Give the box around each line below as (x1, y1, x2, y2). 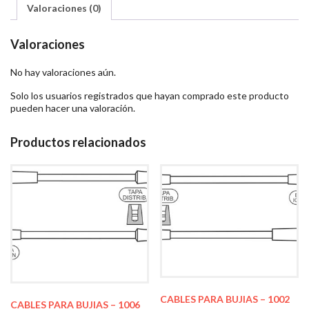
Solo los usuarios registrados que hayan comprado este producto (10, 89, 289, 101)
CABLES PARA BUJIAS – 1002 (160, 292, 290, 305)
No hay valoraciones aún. (10, 66, 116, 78)
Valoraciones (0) (27, 2, 101, 14)
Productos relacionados (10, 134, 146, 150)
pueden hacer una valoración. (10, 101, 135, 114)
